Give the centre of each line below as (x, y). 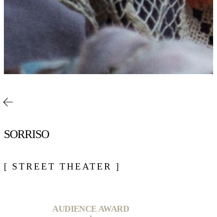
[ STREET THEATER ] (62, 167)
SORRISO (26, 134)
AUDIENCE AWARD (91, 209)
